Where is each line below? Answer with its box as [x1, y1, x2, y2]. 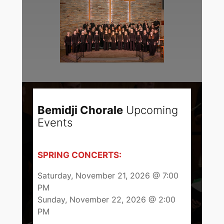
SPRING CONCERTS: [37, 149, 122, 160]
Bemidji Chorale [37, 103, 123, 116]
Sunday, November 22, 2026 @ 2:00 [37, 194, 176, 204]
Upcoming [123, 103, 178, 116]
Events [37, 115, 73, 129]
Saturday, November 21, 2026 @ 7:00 [37, 170, 179, 180]
